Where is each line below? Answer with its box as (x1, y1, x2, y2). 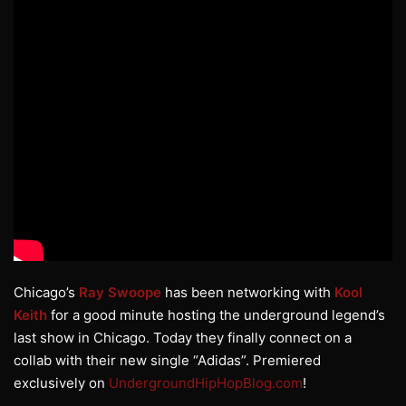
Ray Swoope (79, 284, 161, 302)
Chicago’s (14, 284, 79, 302)
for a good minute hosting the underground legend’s (47, 306, 385, 324)
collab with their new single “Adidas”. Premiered (14, 352, 321, 370)
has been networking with (161, 284, 334, 302)
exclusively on (14, 374, 109, 392)
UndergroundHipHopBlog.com (109, 374, 303, 392)
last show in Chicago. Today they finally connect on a (14, 329, 352, 347)
